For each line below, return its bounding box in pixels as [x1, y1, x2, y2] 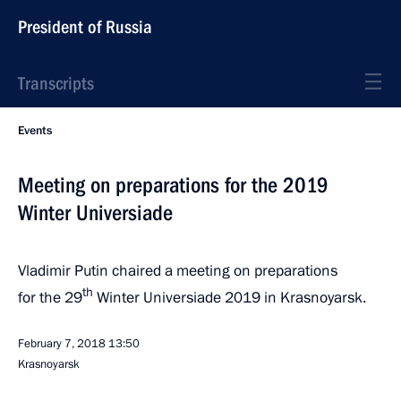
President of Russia [18, 16, 152, 38]
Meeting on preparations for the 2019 [18, 173, 328, 198]
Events [18, 123, 52, 139]
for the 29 [18, 286, 82, 308]
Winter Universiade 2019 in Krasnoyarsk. [93, 286, 366, 308]
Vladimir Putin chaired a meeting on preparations [18, 260, 337, 281]
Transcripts [18, 73, 94, 94]
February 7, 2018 [18, 335, 106, 352]
